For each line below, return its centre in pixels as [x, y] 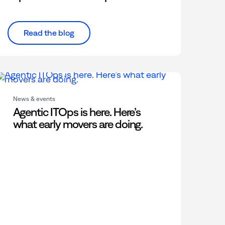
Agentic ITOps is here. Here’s [77, 112]
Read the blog [49, 33]
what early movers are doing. [78, 124]
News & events [34, 99]
